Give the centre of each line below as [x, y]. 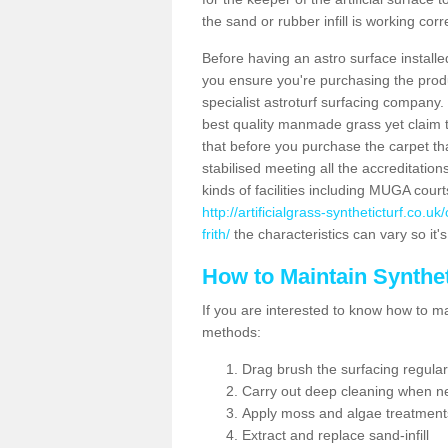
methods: [231, 332]
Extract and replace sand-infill [335, 435]
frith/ [216, 234]
